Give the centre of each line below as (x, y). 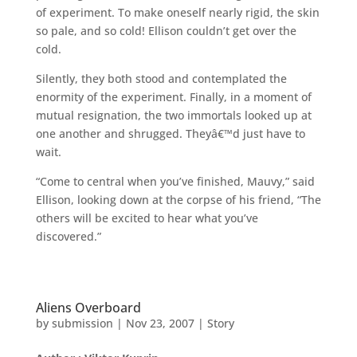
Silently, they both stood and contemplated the (161, 78)
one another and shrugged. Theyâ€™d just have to (170, 133)
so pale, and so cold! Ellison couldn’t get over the (166, 30)
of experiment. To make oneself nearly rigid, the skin (177, 12)
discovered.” (68, 236)
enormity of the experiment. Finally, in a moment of (173, 96)
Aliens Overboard (88, 307)
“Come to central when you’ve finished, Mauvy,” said (175, 181)
